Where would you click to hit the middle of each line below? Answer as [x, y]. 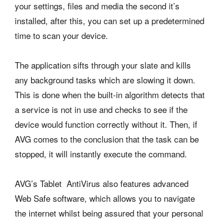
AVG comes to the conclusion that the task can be [107, 139]
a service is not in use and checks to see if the [101, 109]
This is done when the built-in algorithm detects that [110, 94]
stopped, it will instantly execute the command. [101, 153]
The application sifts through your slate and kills [103, 65]
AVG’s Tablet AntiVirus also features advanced [102, 183]
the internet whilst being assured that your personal [109, 213]
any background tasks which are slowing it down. [105, 79]
